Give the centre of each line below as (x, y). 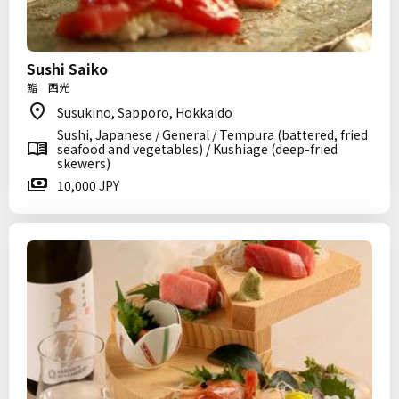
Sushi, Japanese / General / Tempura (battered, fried (212, 134)
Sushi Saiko (67, 69)
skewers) (84, 163)
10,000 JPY (88, 185)
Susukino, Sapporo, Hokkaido (145, 112)
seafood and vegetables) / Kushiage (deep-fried (197, 149)
